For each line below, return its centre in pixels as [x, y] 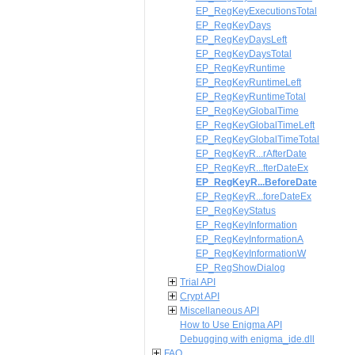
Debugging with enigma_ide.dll [247, 339]
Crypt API [200, 296]
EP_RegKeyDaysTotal [244, 54]
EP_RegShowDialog [240, 268]
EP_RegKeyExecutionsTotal [256, 11]
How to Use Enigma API [231, 325]
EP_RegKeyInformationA [250, 239]
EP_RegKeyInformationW [251, 254]
